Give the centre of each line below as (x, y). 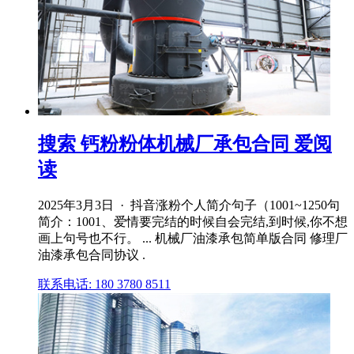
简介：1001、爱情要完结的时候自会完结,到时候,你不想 (193, 222)
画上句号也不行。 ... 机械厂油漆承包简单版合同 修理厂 (193, 239)
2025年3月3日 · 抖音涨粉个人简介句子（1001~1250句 (189, 205)
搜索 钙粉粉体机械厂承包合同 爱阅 (185, 144)
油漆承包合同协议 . (92, 255)
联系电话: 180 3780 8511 (104, 284)
